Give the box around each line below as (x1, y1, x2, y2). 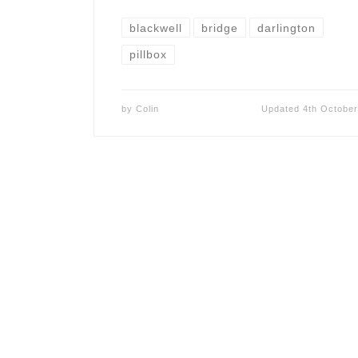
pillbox (129, 48, 167, 62)
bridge (201, 21, 239, 34)
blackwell (129, 21, 182, 34)
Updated (261, 103, 303, 113)
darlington (257, 21, 316, 34)
